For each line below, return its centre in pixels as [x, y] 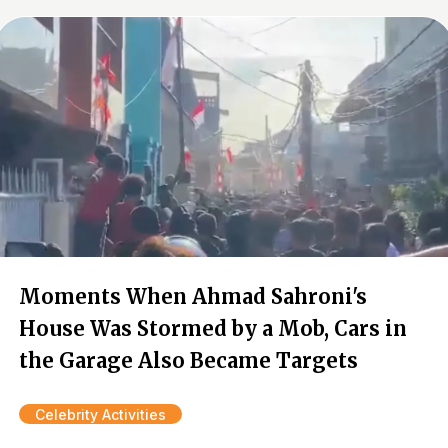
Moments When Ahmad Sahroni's [193, 296]
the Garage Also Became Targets [188, 360]
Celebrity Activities [100, 414]
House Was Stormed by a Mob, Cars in [213, 328]
